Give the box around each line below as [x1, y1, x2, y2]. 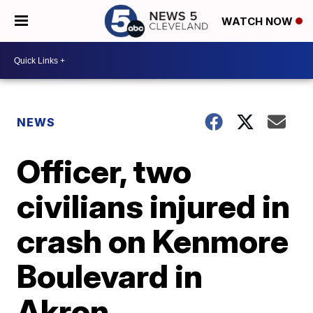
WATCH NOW [221, 15, 296, 29]
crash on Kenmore [17, 221, 289, 261]
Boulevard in [17, 256, 203, 296]
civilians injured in [17, 187, 291, 226]
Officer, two [17, 152, 192, 191]
